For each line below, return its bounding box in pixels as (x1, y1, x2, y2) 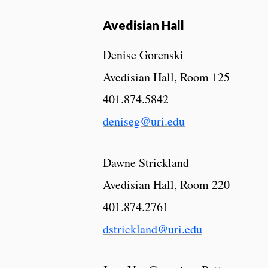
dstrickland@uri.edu (103, 220, 202, 237)
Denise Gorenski (103, 46, 184, 63)
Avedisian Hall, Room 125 (103, 68, 230, 85)
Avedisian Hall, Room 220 (103, 176, 230, 193)
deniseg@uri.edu (103, 112, 185, 129)
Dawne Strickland (103, 154, 189, 170)
